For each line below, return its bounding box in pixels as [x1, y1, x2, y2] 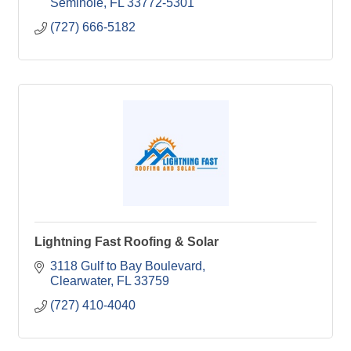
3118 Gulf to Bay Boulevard [50, 259, 202, 273]
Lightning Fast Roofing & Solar [34, 234, 219, 248]
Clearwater [50, 273, 110, 288]
